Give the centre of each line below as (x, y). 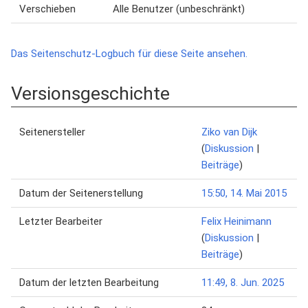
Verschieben (47, 9)
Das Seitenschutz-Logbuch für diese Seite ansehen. (129, 54)
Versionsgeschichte (90, 93)
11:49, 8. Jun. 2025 (243, 283)
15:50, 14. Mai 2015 (244, 193)
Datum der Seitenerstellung (81, 193)
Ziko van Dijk (229, 132)
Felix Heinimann (236, 221)
